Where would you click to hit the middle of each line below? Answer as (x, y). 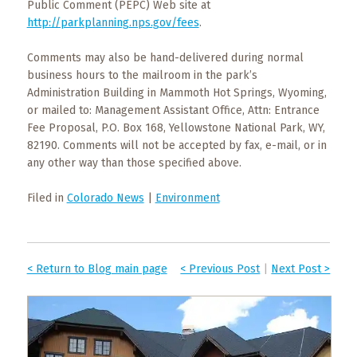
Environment (187, 198)
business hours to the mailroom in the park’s (142, 75)
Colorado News (105, 198)
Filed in (47, 198)
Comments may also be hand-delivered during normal (165, 58)
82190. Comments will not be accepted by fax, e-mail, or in (177, 145)
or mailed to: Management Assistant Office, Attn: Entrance (173, 110)
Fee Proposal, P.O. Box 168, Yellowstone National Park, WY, (176, 128)
